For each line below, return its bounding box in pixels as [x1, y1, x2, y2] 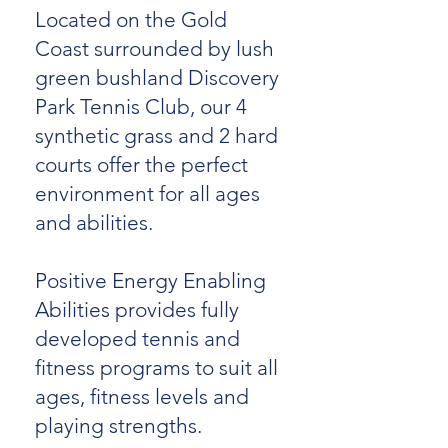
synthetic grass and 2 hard [35, 123, 278, 148]
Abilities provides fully [35, 297, 239, 322]
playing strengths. [35, 413, 202, 438]
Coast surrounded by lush [35, 36, 274, 61]
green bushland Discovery [35, 65, 279, 90]
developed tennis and [35, 326, 240, 351]
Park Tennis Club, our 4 [35, 94, 247, 119]
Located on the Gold [35, 7, 227, 32]
